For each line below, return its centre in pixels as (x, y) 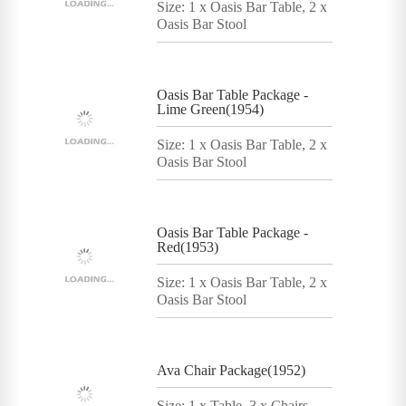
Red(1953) (188, 246)
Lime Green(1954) (210, 109)
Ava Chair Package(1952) (231, 370)
